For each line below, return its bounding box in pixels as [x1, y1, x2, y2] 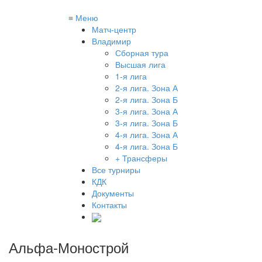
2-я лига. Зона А [115, 82, 178, 94]
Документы [92, 187, 134, 199]
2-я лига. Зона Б [115, 94, 178, 105]
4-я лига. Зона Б [115, 140, 178, 152]
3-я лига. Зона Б [115, 117, 178, 129]
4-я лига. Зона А [115, 129, 178, 140]
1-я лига [115, 70, 147, 82]
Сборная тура [115, 47, 168, 58]
